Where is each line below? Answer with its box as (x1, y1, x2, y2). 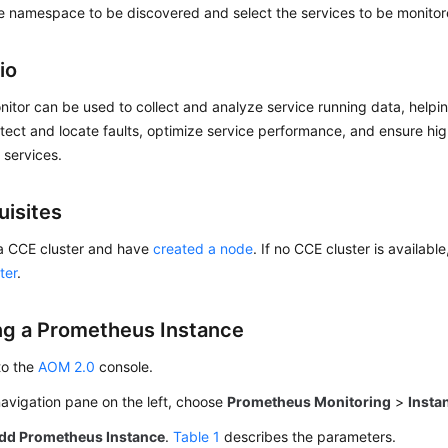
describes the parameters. (220, 428, 397, 445)
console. (95, 358, 154, 375)
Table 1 (173, 428, 221, 445)
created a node (153, 240, 254, 257)
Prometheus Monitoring (227, 393, 392, 410)
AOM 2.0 (38, 358, 96, 375)
